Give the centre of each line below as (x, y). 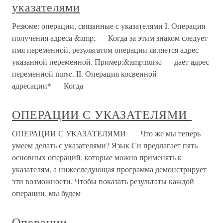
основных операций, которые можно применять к (97, 157)
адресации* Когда (48, 85)
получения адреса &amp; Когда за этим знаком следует (110, 38)
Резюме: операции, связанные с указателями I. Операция (109, 26)
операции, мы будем (46, 193)
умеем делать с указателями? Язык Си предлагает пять (105, 145)
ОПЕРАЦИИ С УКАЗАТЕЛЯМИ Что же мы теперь (106, 133)
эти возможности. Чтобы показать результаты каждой (103, 181)
